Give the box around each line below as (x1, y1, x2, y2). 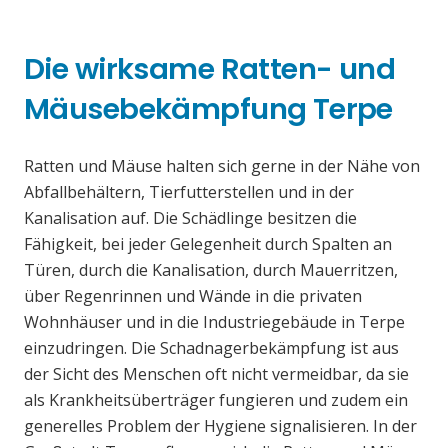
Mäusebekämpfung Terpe (24, 89, 393, 130)
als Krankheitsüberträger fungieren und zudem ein (24, 389, 408, 412)
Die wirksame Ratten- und (24, 49, 396, 90)
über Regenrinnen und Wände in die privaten (24, 285, 362, 308)
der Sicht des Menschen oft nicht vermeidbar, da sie (24, 363, 409, 386)
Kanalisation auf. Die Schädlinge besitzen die (24, 207, 357, 230)
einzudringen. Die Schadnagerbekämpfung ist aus (24, 337, 399, 360)
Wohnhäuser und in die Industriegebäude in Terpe (24, 311, 405, 334)
